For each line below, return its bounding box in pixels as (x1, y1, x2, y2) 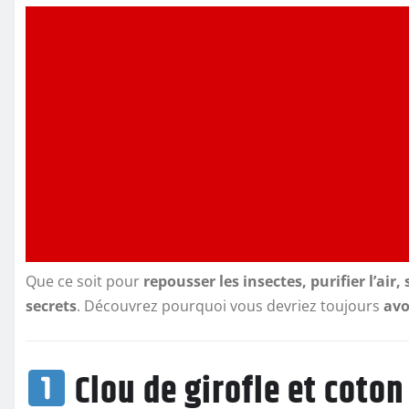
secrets (26, 296, 77, 317)
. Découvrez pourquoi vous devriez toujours (77, 296, 383, 317)
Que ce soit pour (26, 271, 143, 292)
